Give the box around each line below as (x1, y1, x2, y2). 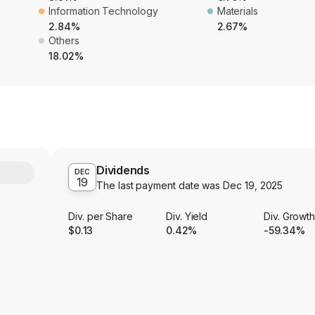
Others (49, 34, 79, 47)
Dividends (96, 163, 150, 178)
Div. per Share (68, 210, 134, 223)
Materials (217, 5, 259, 18)
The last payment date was (96, 179, 224, 192)
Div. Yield (165, 210, 208, 223)
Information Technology (49, 5, 158, 18)
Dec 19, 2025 (223, 179, 283, 192)
